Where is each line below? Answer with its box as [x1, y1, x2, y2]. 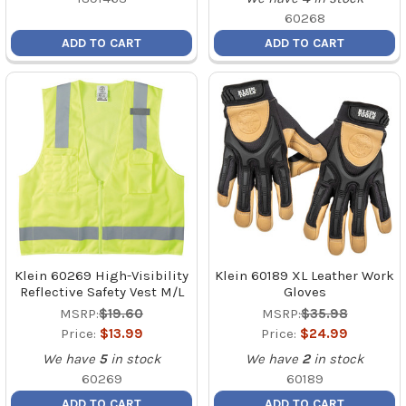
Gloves [283, 283, 326, 300]
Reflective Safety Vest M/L [19, 283, 184, 300]
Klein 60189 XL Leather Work [215, 266, 394, 284]
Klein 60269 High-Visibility [14, 266, 188, 284]
